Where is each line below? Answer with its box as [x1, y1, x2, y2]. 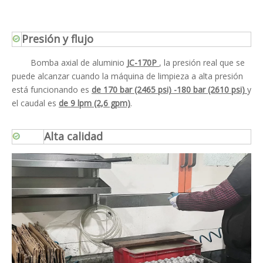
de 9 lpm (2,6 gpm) [59, 97, 130, 109]
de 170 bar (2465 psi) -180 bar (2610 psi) [92, 83, 247, 95]
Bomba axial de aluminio [12, 56, 127, 68]
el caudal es [12, 97, 59, 109]
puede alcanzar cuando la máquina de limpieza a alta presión [12, 70, 243, 82]
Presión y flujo [22, 31, 93, 46]
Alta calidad [44, 129, 103, 143]
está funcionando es [12, 83, 92, 95]
